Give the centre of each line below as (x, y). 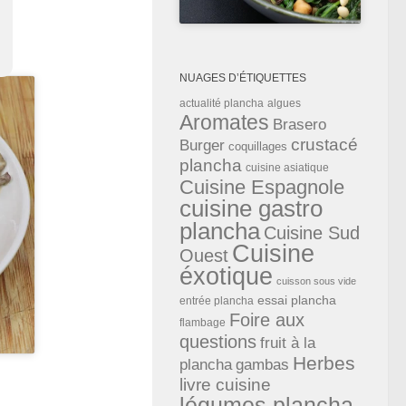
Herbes (324, 362)
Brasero (300, 124)
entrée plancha (217, 300)
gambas (262, 364)
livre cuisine (225, 384)
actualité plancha (222, 103)
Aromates (224, 122)
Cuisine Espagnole (262, 187)
